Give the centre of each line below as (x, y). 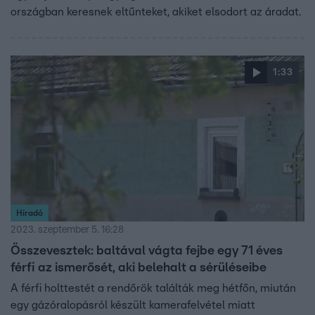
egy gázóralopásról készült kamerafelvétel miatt (133, 305)
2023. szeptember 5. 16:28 (67, 230)
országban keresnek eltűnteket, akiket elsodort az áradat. (156, 12)
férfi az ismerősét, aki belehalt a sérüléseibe (139, 268)
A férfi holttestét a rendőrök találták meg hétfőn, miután (153, 288)
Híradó (30, 213)
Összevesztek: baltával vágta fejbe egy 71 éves (147, 251)
